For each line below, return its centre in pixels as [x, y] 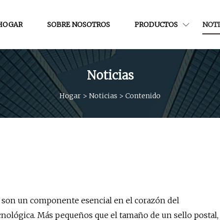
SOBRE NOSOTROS [79, 24]
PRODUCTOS [156, 24]
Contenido [143, 96]
